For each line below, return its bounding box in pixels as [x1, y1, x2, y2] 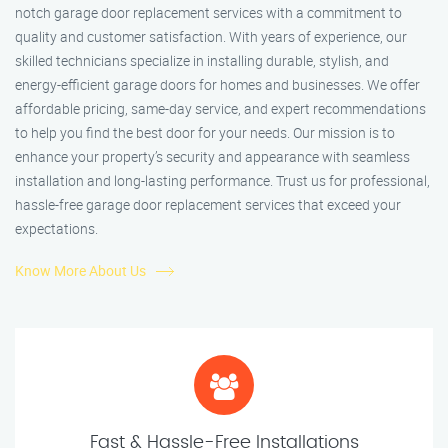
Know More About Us [15, 261, 146, 281]
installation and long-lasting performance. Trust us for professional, [15, 171, 430, 191]
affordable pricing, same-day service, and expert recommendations [15, 99, 426, 119]
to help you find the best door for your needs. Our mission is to [15, 123, 395, 143]
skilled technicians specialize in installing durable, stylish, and [15, 51, 389, 71]
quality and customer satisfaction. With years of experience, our [15, 27, 407, 47]
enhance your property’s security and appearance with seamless [15, 147, 410, 167]
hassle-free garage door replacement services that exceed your [15, 195, 401, 215]
